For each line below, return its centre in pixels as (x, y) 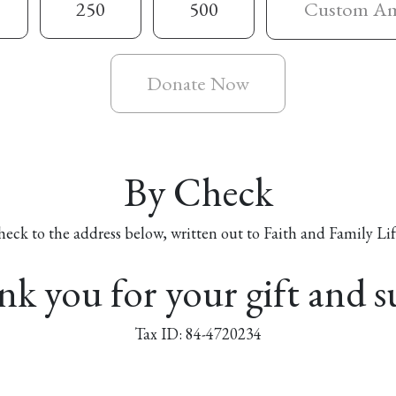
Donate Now (198, 83)
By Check (198, 192)
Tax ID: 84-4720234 (198, 334)
